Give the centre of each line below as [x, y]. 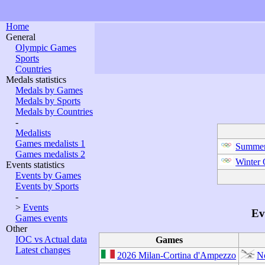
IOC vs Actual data [51, 239]
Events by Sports [47, 186]
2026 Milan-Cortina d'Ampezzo [177, 255]
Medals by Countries [54, 112]
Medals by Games [49, 90]
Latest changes [43, 250]
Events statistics [35, 165]
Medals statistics [36, 80]
